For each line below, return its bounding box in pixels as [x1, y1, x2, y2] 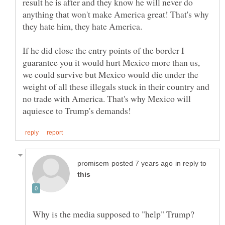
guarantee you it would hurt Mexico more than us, [23, 56, 200, 68]
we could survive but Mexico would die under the [23, 68, 198, 80]
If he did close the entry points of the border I [23, 44, 184, 56]
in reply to [175, 159, 206, 167]
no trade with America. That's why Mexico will [23, 92, 191, 104]
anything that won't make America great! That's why [23, 8, 209, 20]
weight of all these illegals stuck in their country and [23, 80, 209, 92]
